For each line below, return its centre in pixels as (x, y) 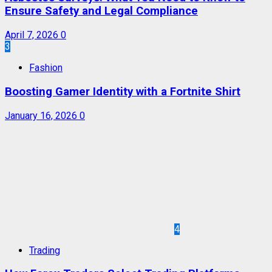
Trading (45, 250)
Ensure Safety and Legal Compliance (101, 11)
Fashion (46, 68)
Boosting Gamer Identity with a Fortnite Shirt (123, 91)
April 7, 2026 (33, 35)
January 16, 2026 (42, 115)
